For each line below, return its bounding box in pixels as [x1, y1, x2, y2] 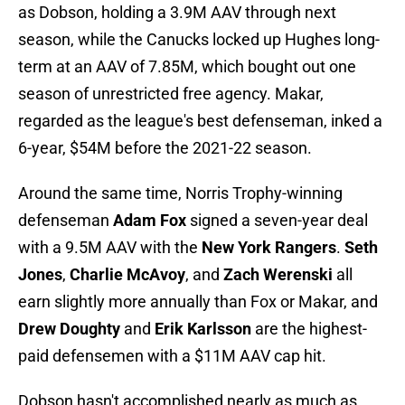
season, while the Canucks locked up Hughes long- [18, 30, 380, 50]
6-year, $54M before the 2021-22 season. [18, 138, 312, 158]
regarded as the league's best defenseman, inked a [18, 111, 382, 131]
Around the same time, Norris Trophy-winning [18, 184, 343, 203]
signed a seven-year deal [186, 211, 368, 231]
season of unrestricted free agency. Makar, [18, 84, 324, 104]
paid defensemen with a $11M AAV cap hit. [18, 346, 326, 366]
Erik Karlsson [155, 319, 251, 339]
